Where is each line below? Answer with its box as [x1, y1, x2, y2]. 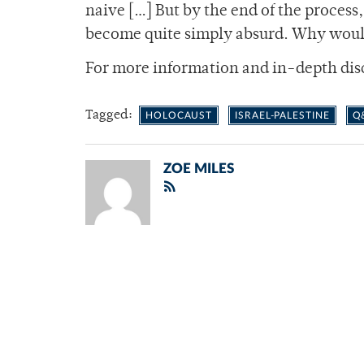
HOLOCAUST [145, 110, 213, 121]
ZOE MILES [163, 162, 234, 176]
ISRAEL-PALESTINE [235, 110, 330, 121]
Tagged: [85, 109, 136, 123]
